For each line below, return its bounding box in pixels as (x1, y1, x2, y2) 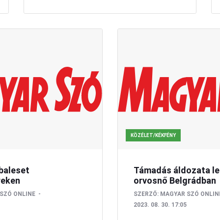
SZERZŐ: (134, 190, 159, 197)
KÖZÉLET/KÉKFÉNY (131, 132, 176, 138)
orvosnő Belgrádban (134, 175, 216, 186)
